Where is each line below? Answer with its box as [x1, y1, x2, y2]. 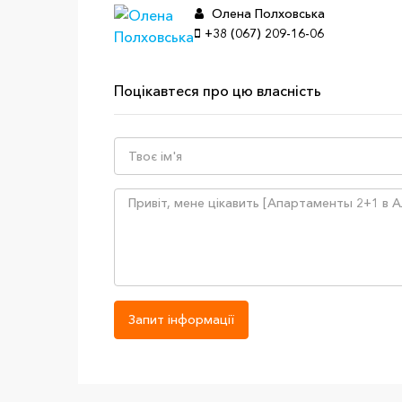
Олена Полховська [208, 5, 325, 22]
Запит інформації [128, 311, 234, 328]
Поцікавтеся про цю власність [114, 82, 321, 100]
